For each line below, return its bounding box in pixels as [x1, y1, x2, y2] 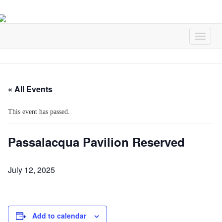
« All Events [8, 83, 53, 95]
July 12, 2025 [8, 164, 55, 175]
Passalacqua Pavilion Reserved [8, 133, 185, 150]
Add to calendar [32, 211, 86, 221]
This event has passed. [8, 108, 70, 115]
